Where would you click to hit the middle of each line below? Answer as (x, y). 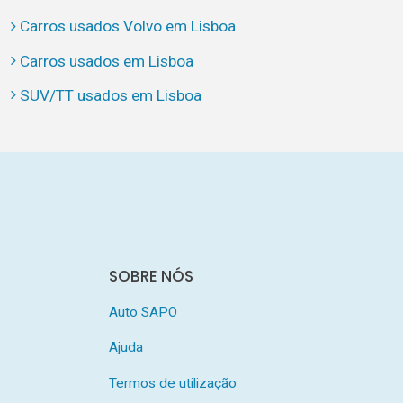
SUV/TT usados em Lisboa (110, 95)
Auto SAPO (143, 312)
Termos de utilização (172, 384)
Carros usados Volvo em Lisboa (127, 27)
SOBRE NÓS (151, 276)
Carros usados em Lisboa (106, 61)
